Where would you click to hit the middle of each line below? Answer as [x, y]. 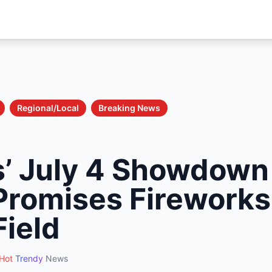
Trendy [29, 258]
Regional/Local [48, 108]
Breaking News [129, 108]
